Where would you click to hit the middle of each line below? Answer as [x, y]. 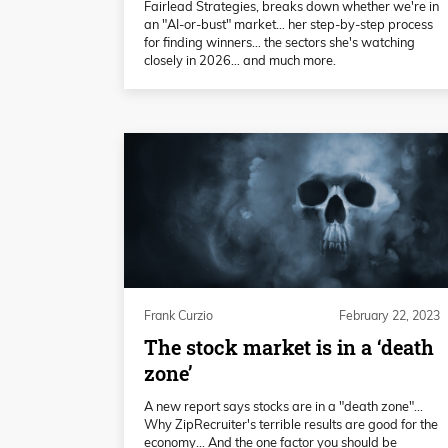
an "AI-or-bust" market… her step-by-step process [288, 24]
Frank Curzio [178, 316]
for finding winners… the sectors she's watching [279, 42]
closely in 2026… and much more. [240, 60]
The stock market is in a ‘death [289, 348]
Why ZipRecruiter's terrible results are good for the [291, 424]
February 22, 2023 [389, 316]
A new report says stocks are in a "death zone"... [283, 406]
